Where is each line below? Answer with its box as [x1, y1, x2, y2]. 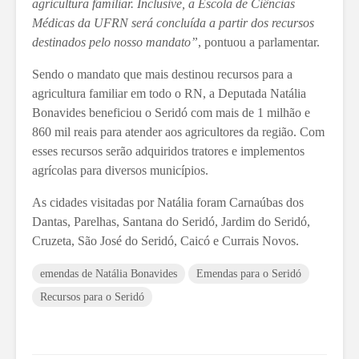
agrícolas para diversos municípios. [32, 163, 212, 177]
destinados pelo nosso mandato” [32, 34, 198, 49]
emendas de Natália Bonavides [40, 267, 177, 280]
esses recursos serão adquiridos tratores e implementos [32, 143, 305, 158]
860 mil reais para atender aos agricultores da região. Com [32, 124, 325, 139]
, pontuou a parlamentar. [198, 34, 320, 49]
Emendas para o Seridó [196, 267, 301, 280]
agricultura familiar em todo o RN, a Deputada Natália [32, 86, 306, 100]
